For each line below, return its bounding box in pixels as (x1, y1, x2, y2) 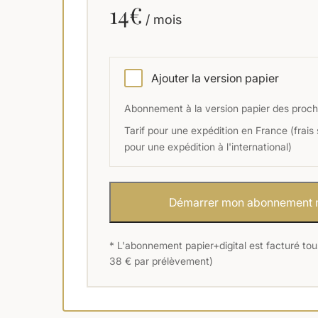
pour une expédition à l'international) (124, 141, 292, 153)
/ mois (146, 12, 182, 28)
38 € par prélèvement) (109, 255, 213, 268)
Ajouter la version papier (151, 71, 279, 86)
